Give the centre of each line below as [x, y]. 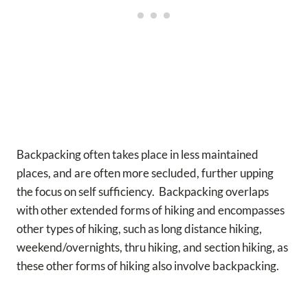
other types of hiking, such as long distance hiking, [139, 228]
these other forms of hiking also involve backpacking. [150, 265]
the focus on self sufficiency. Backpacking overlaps [143, 191]
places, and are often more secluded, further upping [145, 173]
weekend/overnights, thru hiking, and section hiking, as [152, 247]
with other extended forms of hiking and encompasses [151, 210]
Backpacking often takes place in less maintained [137, 154]
